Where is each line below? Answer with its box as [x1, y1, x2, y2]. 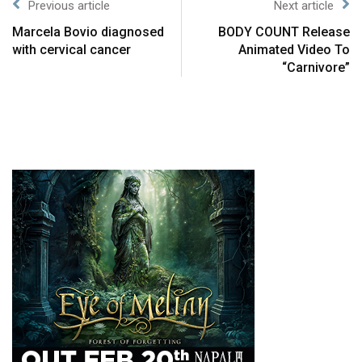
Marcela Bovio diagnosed [12, 24, 164, 40]
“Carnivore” [282, 60, 350, 76]
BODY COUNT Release [218, 24, 350, 40]
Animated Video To [238, 42, 350, 58]
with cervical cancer [12, 42, 131, 58]
